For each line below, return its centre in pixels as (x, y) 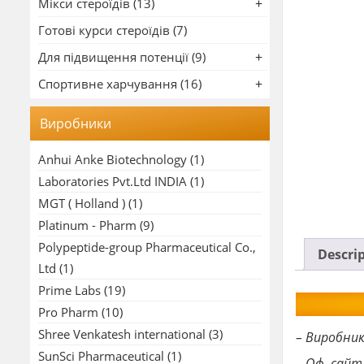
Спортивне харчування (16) (120, 83)
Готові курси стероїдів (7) (113, 30)
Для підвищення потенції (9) (122, 56)
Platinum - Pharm (87, 225)
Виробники (76, 123)
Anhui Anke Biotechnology (113, 159)
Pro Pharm (68, 312)
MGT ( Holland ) (82, 203)
